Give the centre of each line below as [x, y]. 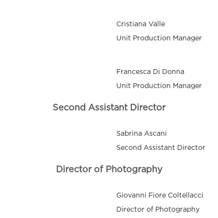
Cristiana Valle [141, 25]
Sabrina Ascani [142, 134]
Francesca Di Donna [150, 72]
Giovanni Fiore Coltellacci [160, 196]
